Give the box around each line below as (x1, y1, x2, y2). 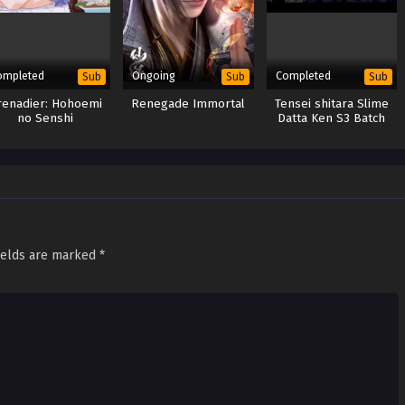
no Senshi (16, 111, 73, 127)
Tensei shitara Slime (274, 97, 389, 112)
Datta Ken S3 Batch (278, 111, 386, 127)
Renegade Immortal (131, 97, 246, 112)
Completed (275, 69, 331, 83)
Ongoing (132, 69, 176, 83)
